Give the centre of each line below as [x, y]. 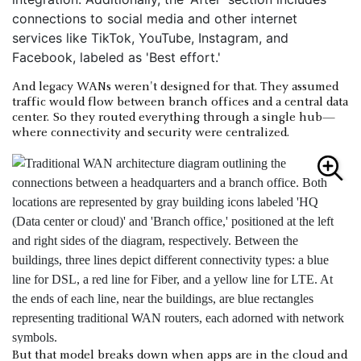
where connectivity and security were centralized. [151, 133]
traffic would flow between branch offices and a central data [180, 103]
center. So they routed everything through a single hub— [174, 118]
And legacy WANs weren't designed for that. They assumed [175, 87]
